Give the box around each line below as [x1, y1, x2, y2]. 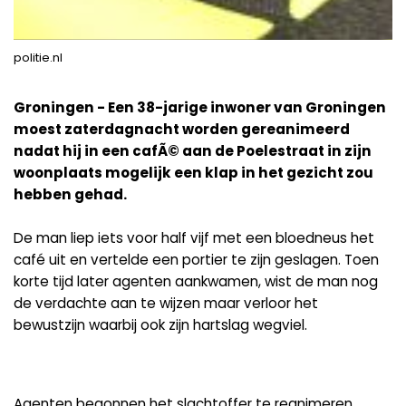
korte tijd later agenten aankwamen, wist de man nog [14, 271, 378, 291]
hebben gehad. [14, 184, 127, 204]
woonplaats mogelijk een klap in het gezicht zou [14, 162, 373, 182]
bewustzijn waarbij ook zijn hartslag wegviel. [14, 314, 307, 334]
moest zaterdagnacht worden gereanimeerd [14, 119, 350, 139]
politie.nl [14, 48, 63, 66]
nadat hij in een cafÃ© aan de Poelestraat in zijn [14, 140, 372, 160]
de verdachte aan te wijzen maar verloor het [14, 293, 318, 313]
